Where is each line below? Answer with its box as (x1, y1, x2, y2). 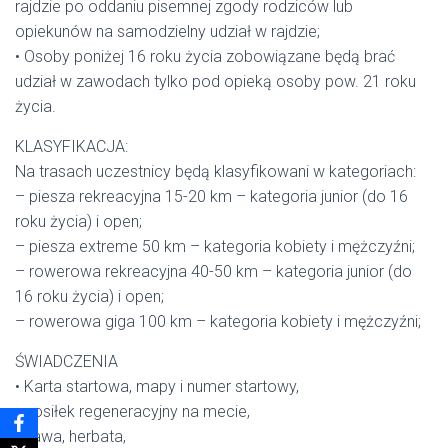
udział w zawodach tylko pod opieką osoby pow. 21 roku (15, 72, 416, 91)
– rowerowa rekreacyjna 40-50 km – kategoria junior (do (15, 262, 412, 281)
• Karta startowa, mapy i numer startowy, (15, 377, 299, 396)
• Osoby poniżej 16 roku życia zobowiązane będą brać (15, 47, 395, 66)
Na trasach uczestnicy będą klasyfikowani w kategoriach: (15, 162, 416, 181)
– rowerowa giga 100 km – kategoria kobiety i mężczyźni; (15, 312, 421, 331)
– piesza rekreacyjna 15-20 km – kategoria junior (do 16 (15, 187, 408, 206)
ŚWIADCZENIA (15, 352, 118, 371)
